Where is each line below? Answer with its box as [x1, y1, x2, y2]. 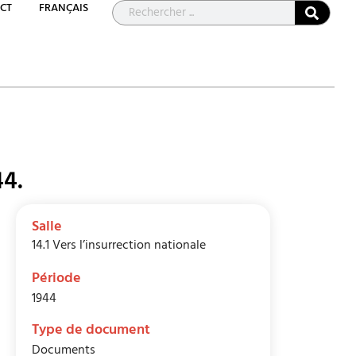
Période [32, 266, 82, 294]
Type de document [32, 318, 151, 346]
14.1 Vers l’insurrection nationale [32, 234, 207, 259]
